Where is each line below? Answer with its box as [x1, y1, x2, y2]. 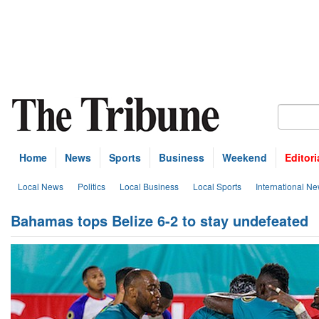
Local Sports [193, 180, 241, 192]
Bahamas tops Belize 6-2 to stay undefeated [11, 210, 308, 231]
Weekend [222, 150, 267, 164]
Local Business [120, 180, 179, 192]
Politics [78, 180, 105, 192]
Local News [18, 180, 63, 192]
